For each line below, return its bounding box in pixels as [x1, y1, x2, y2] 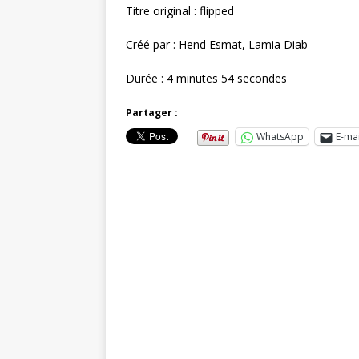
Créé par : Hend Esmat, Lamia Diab [126, 37, 308, 53]
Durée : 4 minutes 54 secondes [126, 71, 287, 87]
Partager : [126, 106, 178, 120]
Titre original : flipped [126, 3, 234, 19]
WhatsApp [256, 130, 304, 144]
